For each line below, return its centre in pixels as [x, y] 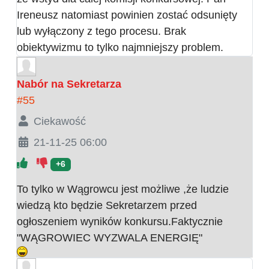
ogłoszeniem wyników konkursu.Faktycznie [120, 222]
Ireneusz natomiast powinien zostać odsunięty [127, 15]
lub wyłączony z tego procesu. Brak [101, 32]
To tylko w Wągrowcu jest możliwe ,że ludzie [123, 189]
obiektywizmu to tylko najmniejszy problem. [120, 48]
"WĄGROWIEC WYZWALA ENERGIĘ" [110, 238]
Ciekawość [59, 122]
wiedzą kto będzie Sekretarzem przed [107, 206]
